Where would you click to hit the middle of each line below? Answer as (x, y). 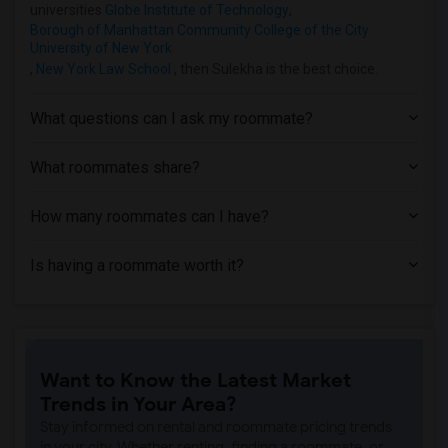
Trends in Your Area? (138, 404)
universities (67, 10)
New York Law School (103, 69)
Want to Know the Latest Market (195, 380)
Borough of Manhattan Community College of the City (199, 30)
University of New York (101, 48)
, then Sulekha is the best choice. (274, 69)
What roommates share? (115, 167)
